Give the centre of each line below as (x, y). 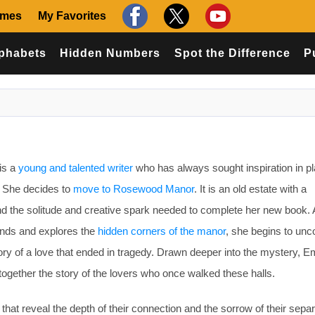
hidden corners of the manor (162, 231)
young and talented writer (76, 168)
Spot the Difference (232, 53)
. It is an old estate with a (250, 189)
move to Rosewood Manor (134, 189)
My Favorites (72, 16)
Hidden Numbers (110, 53)
